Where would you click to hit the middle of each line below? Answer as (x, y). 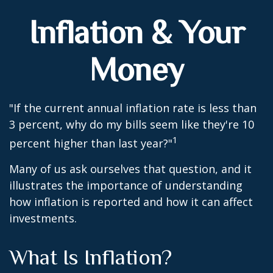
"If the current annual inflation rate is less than (133, 108)
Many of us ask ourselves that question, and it (130, 169)
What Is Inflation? (90, 257)
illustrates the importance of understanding (126, 185)
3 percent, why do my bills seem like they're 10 (132, 124)
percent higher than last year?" (91, 143)
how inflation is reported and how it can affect (131, 202)
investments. (43, 218)
